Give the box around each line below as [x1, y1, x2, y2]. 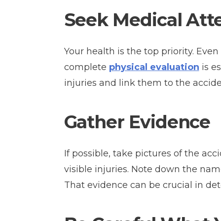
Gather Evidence [64, 111, 211, 133]
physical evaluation [109, 62, 199, 73]
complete [64, 62, 109, 73]
